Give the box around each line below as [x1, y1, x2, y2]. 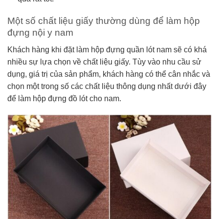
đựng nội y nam [7, 27, 76, 38]
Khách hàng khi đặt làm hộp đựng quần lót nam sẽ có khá [7, 45, 207, 54]
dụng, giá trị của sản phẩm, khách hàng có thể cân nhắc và [7, 69, 210, 78]
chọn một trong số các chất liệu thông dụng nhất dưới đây [7, 82, 206, 90]
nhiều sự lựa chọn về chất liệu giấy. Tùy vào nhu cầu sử [7, 57, 201, 66]
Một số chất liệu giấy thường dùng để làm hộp [7, 16, 200, 26]
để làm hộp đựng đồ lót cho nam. [7, 94, 121, 103]
